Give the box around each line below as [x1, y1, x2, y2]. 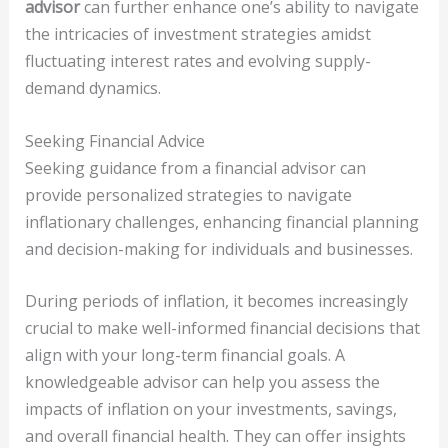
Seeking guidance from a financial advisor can [24, 156, 366, 179]
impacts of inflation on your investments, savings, [24, 398, 397, 421]
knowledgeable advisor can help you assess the [24, 371, 380, 394]
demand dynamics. [24, 77, 161, 100]
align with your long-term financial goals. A [24, 344, 345, 367]
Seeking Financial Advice [24, 129, 205, 152]
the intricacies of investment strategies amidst [24, 23, 371, 46]
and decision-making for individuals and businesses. [24, 237, 413, 260]
